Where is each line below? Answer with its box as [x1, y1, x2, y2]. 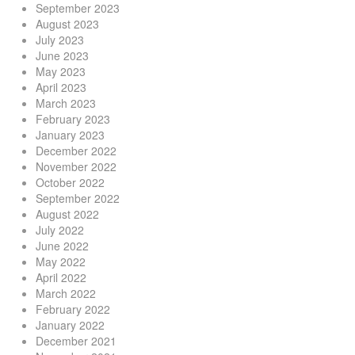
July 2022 [36, 221, 84, 238]
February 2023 [36, 110, 110, 127]
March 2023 [36, 94, 96, 111]
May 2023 [36, 63, 86, 79]
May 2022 [36, 253, 86, 269]
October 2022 [36, 174, 105, 190]
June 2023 [36, 47, 89, 63]
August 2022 [36, 205, 99, 222]
